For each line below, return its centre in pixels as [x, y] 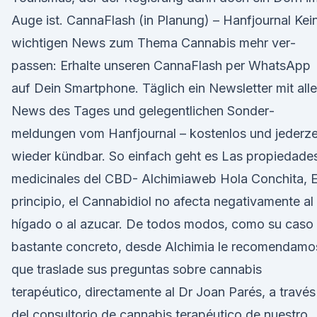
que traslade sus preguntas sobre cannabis [137, 269]
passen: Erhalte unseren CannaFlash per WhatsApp [161, 65]
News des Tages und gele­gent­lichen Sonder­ [143, 111]
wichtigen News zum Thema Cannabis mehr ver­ [154, 43]
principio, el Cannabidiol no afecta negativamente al [162, 201]
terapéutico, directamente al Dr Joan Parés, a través [163, 292]
